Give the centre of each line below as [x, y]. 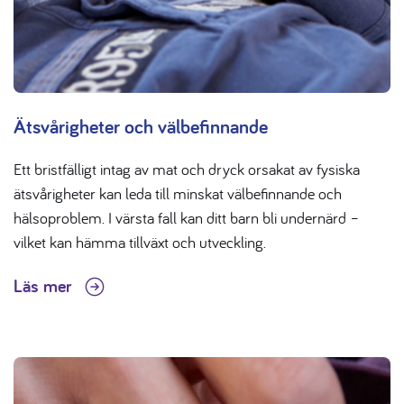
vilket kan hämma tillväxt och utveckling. [140, 242]
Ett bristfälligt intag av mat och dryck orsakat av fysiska [187, 169]
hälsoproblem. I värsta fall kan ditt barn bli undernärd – [187, 217]
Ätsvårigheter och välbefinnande [141, 126]
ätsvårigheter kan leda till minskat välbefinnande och [178, 193]
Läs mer [45, 285]
